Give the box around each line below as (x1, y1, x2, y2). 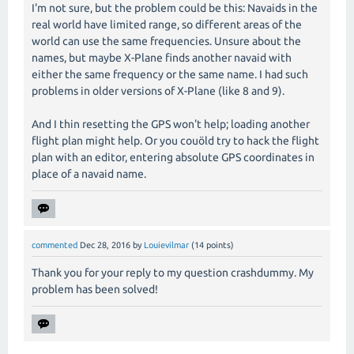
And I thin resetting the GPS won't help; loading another (32, 118, 310, 131)
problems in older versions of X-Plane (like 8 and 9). (32, 85, 284, 98)
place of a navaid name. (32, 168, 146, 181)
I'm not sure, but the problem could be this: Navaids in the (32, 2, 318, 15)
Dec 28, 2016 (80, 240, 130, 250)
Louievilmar (144, 240, 189, 250)
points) (204, 240, 234, 250)
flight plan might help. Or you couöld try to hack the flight (32, 134, 319, 148)
